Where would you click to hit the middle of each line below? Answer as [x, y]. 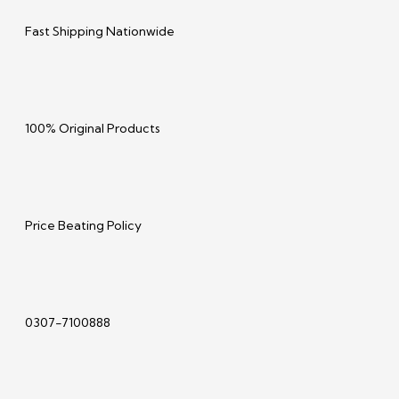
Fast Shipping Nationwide [100, 32]
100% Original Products [93, 129]
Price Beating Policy [83, 225]
